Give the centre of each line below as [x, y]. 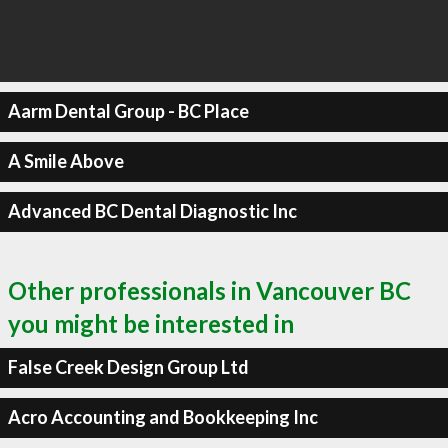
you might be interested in [151, 323]
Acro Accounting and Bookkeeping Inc [162, 417]
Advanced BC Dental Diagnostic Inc [152, 211]
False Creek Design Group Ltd [128, 367]
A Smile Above [65, 161]
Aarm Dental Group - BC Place [128, 111]
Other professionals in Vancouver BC [209, 290]
